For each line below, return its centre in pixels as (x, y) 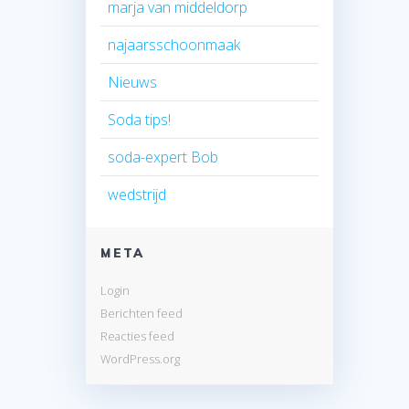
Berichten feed (142, 313)
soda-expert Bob (163, 157)
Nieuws (133, 82)
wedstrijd (137, 194)
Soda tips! (140, 119)
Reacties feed (138, 336)
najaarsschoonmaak (174, 44)
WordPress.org (141, 358)
